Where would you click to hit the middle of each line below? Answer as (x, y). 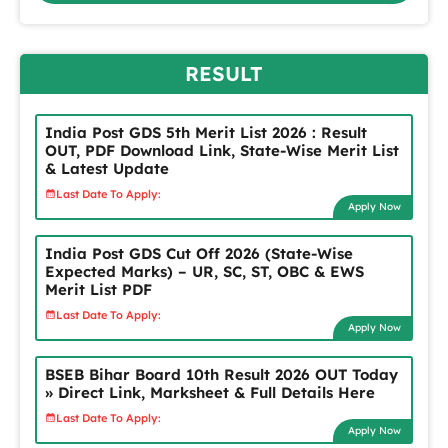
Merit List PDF (98, 289)
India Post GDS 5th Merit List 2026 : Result (206, 132)
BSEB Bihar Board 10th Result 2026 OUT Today (221, 374)
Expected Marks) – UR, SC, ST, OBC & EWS (204, 271)
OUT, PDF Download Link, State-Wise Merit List (222, 150)
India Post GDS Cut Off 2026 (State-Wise (199, 253)
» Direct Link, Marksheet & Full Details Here (210, 392)
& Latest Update (107, 168)
